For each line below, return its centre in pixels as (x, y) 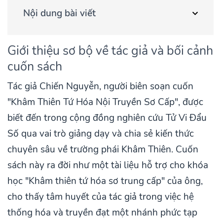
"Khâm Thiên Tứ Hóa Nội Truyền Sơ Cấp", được (105, 102)
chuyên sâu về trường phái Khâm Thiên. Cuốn (103, 150)
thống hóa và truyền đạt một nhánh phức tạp (102, 213)
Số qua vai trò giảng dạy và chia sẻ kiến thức (101, 134)
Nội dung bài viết (59, 14)
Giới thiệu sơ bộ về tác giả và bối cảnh (110, 51)
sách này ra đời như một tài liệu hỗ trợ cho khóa (108, 166)
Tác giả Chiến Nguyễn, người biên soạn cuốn (100, 87)
